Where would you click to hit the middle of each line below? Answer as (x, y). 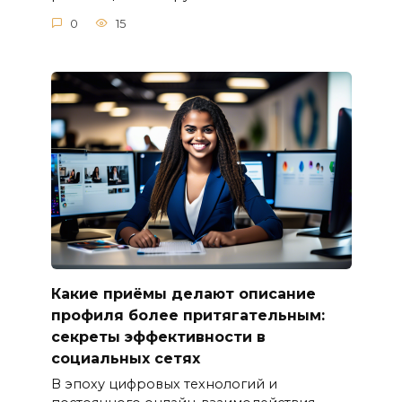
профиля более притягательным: (188, 315)
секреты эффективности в (158, 336)
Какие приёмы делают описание (183, 293)
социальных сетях (125, 358)
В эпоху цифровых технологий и (164, 384)
